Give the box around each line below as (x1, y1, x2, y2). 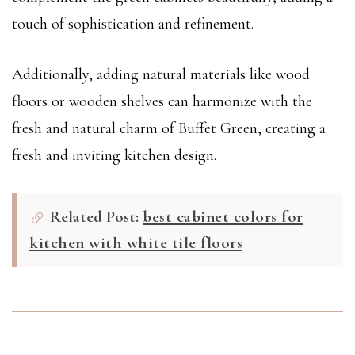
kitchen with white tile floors (29, 233, 242, 254)
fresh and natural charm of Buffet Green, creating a (12, 118, 326, 138)
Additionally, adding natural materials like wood (12, 64, 310, 84)
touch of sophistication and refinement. (12, 13, 254, 33)
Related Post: (50, 206, 139, 227)
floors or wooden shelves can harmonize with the (12, 91, 312, 111)
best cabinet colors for (143, 206, 303, 227)
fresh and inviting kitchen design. (12, 145, 216, 165)
